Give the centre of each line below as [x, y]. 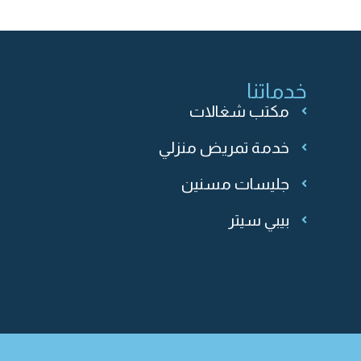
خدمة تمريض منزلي [224, 147]
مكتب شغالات [239, 111]
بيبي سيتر [258, 220]
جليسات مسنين [235, 183]
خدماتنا [277, 90]
